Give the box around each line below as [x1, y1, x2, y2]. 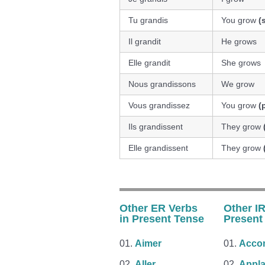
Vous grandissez [128, 101, 190, 110]
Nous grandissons [128, 79, 196, 89]
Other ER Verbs [119, 202, 198, 214]
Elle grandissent [128, 143, 188, 153]
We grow [221, 79, 254, 89]
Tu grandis [128, 15, 168, 25]
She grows [221, 58, 261, 67]
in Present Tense [119, 213, 204, 225]
